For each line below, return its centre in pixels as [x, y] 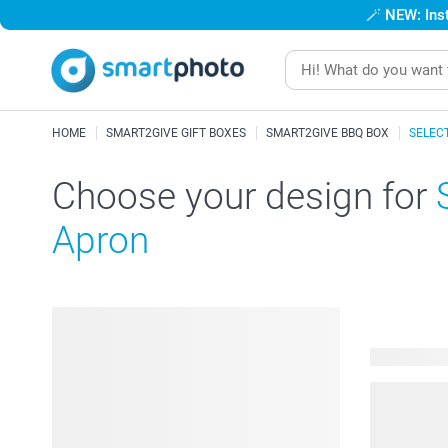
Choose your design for [244, 196]
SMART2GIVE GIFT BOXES [176, 133]
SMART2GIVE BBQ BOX [327, 133]
